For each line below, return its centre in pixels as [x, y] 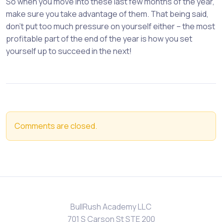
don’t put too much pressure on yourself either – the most [111, 27]
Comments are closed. [56, 126]
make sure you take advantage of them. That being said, [107, 14]
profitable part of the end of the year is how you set [99, 39]
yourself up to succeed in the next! [69, 51]
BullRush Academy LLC [111, 207]
